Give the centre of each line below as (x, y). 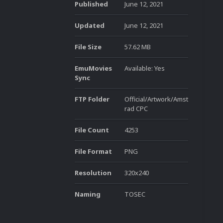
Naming (88, 194)
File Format (93, 151)
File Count (92, 130)
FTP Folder (92, 99)
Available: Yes (145, 68)
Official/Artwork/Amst (156, 99)
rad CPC (136, 109)
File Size (88, 47)
